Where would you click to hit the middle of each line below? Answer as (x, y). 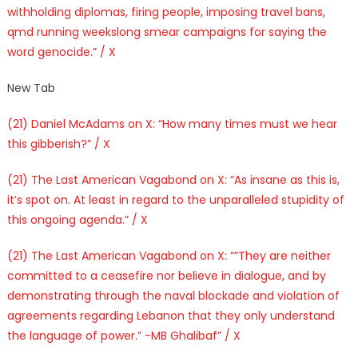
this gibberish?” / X (58, 143)
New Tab (31, 88)
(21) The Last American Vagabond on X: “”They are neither (169, 255)
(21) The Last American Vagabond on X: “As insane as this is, (173, 179)
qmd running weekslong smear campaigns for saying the (167, 32)
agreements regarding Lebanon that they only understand (171, 315)
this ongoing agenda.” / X (77, 219)
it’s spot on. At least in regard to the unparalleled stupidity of (175, 199)
